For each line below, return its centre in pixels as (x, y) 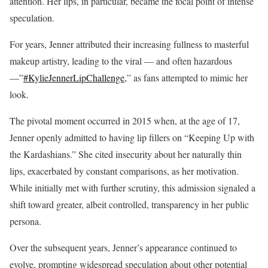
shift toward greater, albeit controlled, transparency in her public (129, 204)
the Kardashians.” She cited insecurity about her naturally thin (126, 154)
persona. (25, 221)
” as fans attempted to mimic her (187, 77)
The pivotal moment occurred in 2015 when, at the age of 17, (125, 120)
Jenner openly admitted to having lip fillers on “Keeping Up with (132, 137)
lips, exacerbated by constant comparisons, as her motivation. (124, 170)
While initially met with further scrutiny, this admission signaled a (133, 187)
